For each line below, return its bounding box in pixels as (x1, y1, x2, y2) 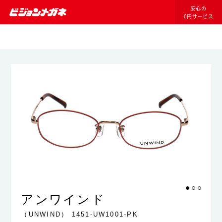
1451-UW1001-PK (71, 211, 138, 218)
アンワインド (21, 192, 105, 206)
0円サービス (183, 13, 214, 19)
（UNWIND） (21, 211, 69, 218)
